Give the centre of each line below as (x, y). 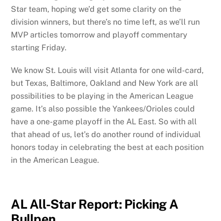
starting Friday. (39, 47)
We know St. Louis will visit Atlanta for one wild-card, (108, 71)
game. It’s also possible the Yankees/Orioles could (103, 109)
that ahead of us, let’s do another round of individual (106, 135)
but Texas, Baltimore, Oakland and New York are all (105, 83)
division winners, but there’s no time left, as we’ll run (106, 22)
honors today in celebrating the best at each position (108, 147)
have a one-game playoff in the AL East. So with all (104, 122)
